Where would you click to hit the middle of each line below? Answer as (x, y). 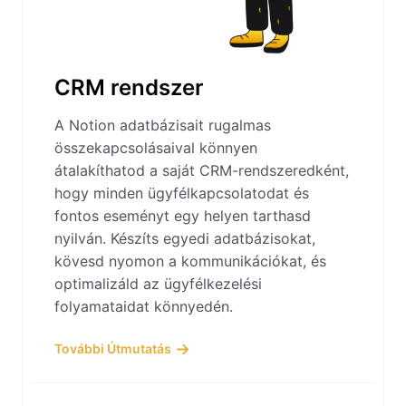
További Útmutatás (113, 349)
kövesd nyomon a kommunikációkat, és (190, 261)
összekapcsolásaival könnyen (156, 148)
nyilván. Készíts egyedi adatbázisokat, (185, 239)
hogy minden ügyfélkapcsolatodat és (182, 193)
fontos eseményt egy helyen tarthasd (183, 216)
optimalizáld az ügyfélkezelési (158, 284)
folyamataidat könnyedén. (144, 307)
